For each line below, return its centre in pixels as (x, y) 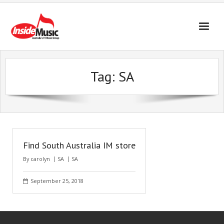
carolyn (40, 159)
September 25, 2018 (57, 181)
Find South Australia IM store (79, 145)
